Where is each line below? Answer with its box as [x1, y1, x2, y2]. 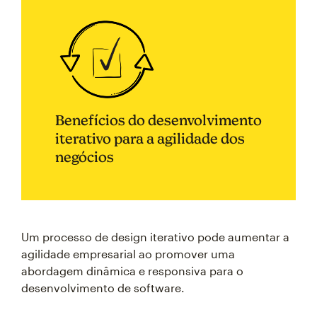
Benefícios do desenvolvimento [55, 112, 262, 128]
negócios [55, 149, 114, 165]
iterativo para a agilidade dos [55, 130, 245, 146]
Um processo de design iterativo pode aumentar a [21, 230, 289, 243]
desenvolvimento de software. [21, 281, 185, 294]
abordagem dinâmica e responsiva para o [21, 264, 243, 277]
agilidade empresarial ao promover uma [21, 247, 235, 260]
